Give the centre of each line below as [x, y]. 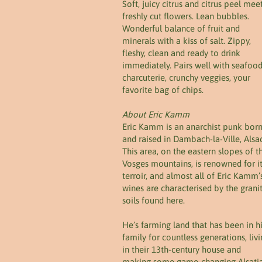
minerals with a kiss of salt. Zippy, [187, 41]
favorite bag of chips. [163, 90]
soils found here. [154, 200]
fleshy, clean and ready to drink [181, 53]
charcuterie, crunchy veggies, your [186, 77]
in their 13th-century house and [182, 249]
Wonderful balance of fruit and [181, 28]
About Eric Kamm [156, 114]
